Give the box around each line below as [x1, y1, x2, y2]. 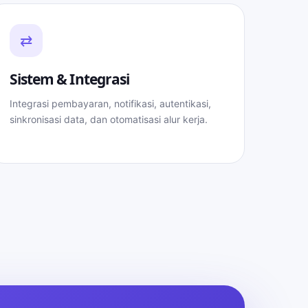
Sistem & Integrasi [10, 69, 129, 89]
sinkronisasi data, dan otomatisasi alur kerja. [10, 113, 208, 125]
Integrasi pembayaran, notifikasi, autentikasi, [10, 98, 211, 109]
